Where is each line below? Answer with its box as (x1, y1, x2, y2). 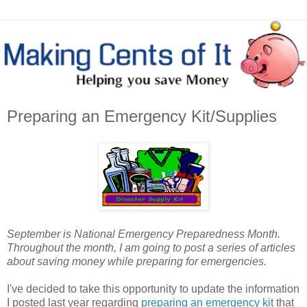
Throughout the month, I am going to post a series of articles (7, 242, 295, 254)
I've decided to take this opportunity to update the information (7, 283, 299, 295)
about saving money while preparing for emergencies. (7, 256, 267, 268)
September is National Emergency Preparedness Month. (7, 228, 280, 241)
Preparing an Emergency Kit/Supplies (7, 107, 277, 126)
